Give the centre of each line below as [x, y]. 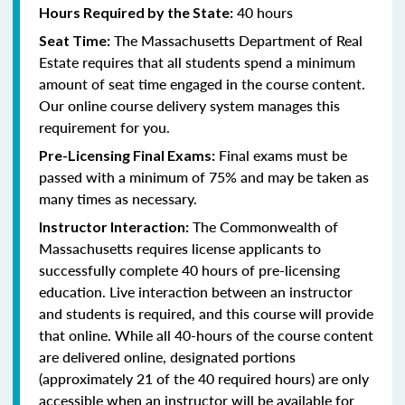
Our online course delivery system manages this [189, 105]
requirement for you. [104, 127]
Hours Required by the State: [136, 12]
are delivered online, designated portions [167, 356]
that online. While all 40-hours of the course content [206, 334]
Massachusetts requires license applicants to [180, 248]
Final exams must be [281, 155]
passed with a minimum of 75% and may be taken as [204, 176]
